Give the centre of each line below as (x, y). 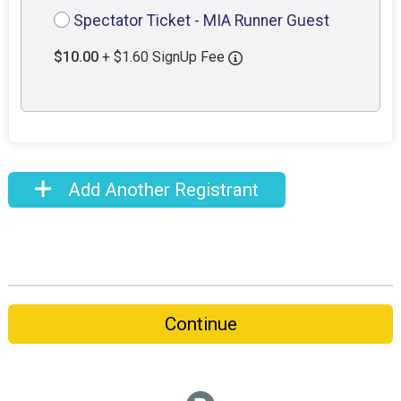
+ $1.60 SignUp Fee (166, 57)
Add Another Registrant (161, 190)
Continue (200, 324)
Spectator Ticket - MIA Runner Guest (202, 21)
